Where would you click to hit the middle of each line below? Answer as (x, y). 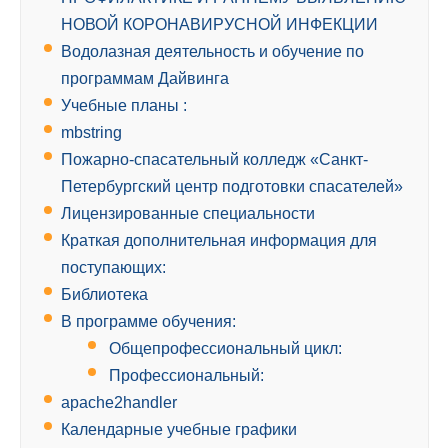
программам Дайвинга (145, 79)
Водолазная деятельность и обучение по (212, 52)
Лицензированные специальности (188, 214)
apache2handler (119, 403)
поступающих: (113, 268)
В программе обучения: (148, 322)
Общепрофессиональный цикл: (223, 349)
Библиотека (104, 295)
